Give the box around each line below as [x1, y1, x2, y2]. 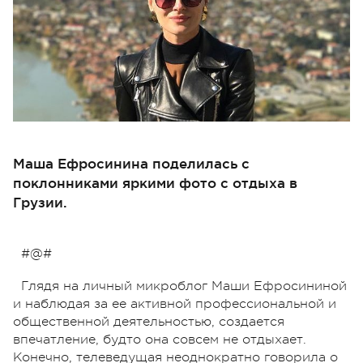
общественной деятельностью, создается [13, 314, 284, 329]
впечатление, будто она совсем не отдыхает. [13, 331, 306, 347]
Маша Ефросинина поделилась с [13, 155, 250, 171]
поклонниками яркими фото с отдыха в [13, 174, 297, 190]
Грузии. [13, 194, 67, 210]
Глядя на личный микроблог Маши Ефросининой [21, 278, 347, 293]
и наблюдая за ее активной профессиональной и [13, 296, 336, 311]
